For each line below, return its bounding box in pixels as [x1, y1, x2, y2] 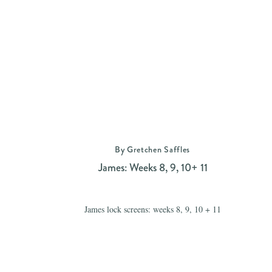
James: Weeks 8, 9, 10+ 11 [98, 160, 208, 175]
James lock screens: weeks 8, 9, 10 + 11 [84, 203, 221, 215]
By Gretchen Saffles [114, 143, 191, 155]
